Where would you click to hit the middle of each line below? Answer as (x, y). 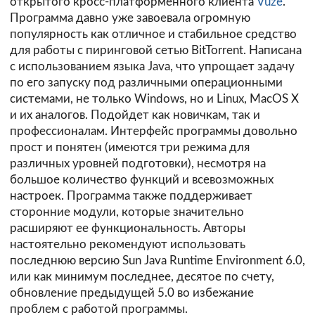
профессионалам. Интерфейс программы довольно (154, 131)
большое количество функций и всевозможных (142, 179)
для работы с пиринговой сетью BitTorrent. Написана (156, 50)
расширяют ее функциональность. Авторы (128, 228)
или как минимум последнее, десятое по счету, (142, 276)
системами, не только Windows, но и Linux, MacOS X (154, 98)
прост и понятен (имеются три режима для (130, 147)
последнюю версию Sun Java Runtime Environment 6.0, (157, 260)
